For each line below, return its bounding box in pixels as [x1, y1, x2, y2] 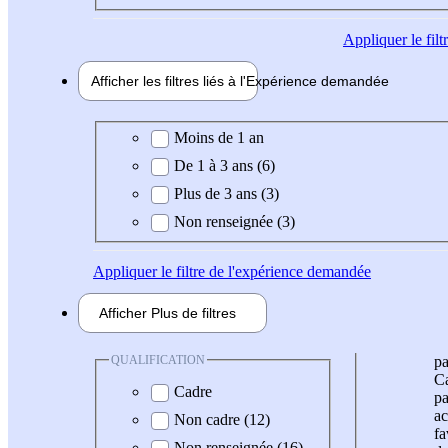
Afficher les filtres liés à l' [91, 73, 246, 90]
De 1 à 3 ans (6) [174, 156, 275, 174]
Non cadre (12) [174, 411, 270, 429]
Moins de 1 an [174, 128, 264, 146]
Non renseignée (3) [174, 212, 295, 230]
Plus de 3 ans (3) [174, 184, 279, 202]
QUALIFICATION [111, 352, 205, 367]
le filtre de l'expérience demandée [157, 262, 371, 280]
